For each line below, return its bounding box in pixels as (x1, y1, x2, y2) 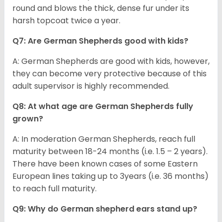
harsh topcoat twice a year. (12, 15, 120, 27)
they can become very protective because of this (12, 68, 207, 80)
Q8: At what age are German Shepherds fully (12, 101, 193, 112)
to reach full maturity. (12, 183, 97, 195)
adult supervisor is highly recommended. (12, 80, 171, 92)
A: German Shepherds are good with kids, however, (12, 55, 210, 67)
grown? (12, 113, 43, 125)
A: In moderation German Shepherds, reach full (12, 133, 195, 145)
